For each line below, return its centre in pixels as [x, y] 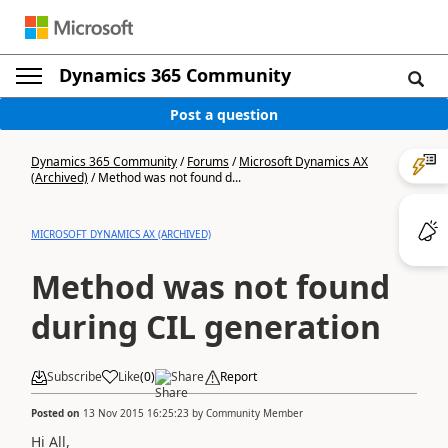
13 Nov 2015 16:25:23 [136, 412]
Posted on [57, 412]
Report [238, 376]
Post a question [224, 114]
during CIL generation [206, 326]
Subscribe [74, 376]
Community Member [254, 412]
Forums [208, 161]
